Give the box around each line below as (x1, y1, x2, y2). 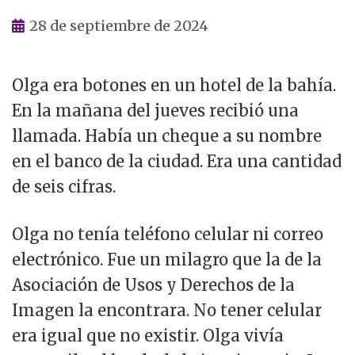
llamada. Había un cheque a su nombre (12, 125, 322, 146)
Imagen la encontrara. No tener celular (12, 300, 322, 321)
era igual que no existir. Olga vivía (12, 326, 284, 346)
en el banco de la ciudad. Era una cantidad (12, 151, 342, 171)
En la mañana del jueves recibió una (12, 100, 299, 120)
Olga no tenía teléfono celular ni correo (12, 224, 323, 245)
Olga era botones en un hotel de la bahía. (12, 74, 336, 95)
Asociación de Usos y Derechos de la (12, 275, 295, 296)
